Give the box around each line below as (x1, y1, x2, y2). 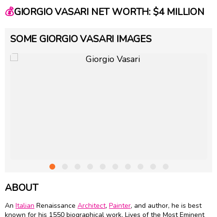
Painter (109, 201, 131, 211)
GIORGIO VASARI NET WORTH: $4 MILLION (14, 5, 204, 19)
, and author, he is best (131, 201, 201, 211)
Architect (77, 201, 106, 211)
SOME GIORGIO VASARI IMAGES (10, 32, 152, 46)
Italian (15, 201, 34, 211)
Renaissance (34, 201, 77, 211)
